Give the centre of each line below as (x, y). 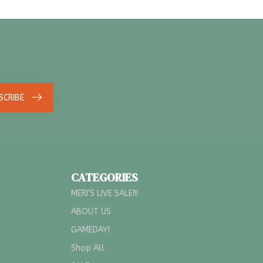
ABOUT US (91, 212)
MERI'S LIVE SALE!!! (104, 194)
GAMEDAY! (90, 230)
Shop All (88, 248)
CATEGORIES (104, 178)
